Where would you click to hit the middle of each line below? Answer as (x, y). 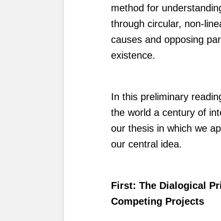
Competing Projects (158, 201)
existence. (133, 55)
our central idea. (147, 144)
